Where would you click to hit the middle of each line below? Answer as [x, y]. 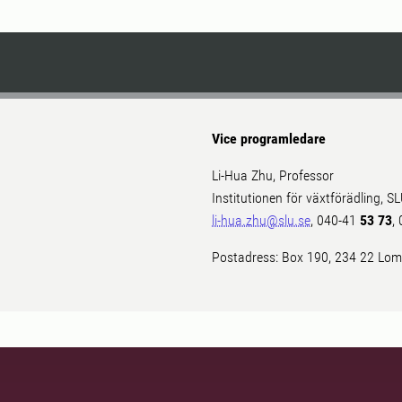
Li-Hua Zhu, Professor [273, 175]
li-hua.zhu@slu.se [261, 220]
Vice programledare [269, 138]
